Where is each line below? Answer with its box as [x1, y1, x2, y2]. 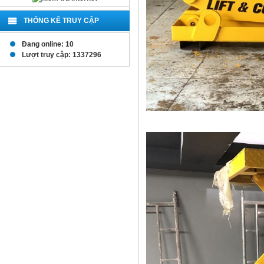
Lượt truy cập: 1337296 [18, 51, 101, 59]
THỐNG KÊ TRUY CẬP [24, 16, 99, 25]
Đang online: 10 [18, 40, 74, 48]
